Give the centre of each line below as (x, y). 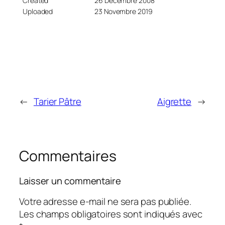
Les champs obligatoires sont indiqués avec (111, 214)
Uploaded (38, 11)
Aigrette (174, 101)
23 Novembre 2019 (124, 11)
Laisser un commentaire (70, 181)
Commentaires (68, 156)
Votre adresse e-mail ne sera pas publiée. (105, 201)
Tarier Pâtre (57, 101)
